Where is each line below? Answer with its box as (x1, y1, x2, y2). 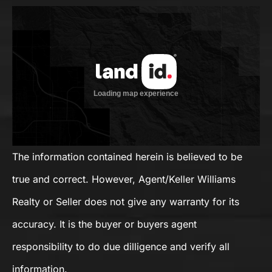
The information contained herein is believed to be (12, 150, 242, 163)
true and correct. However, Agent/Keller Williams (12, 172, 236, 185)
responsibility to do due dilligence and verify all (12, 240, 229, 253)
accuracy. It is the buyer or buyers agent (12, 217, 197, 230)
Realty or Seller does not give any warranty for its (12, 195, 239, 208)
